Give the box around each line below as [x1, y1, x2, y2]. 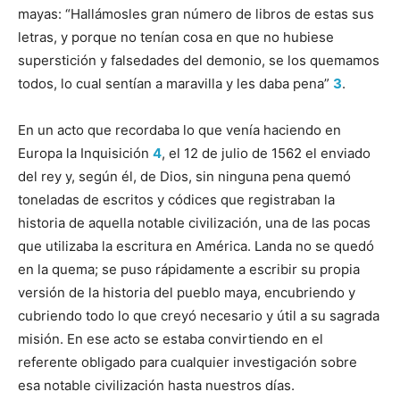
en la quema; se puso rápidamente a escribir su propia [18, 260, 360, 278]
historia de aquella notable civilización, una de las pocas [18, 213, 371, 231]
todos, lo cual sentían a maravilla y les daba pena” [18, 74, 333, 92]
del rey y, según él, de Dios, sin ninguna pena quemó [18, 167, 351, 185]
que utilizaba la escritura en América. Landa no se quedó [18, 237, 374, 254]
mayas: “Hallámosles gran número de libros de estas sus [18, 4, 374, 22]
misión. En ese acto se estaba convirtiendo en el [18, 329, 323, 347]
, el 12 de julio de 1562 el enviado [162, 144, 371, 162]
